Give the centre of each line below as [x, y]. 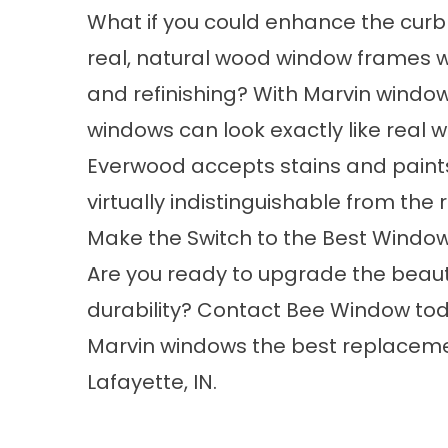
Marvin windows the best [214, 346]
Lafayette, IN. [152, 382]
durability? [142, 310]
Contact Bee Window [303, 310]
